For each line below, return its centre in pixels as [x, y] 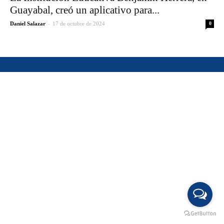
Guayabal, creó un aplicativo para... [85, 10]
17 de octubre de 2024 [79, 24]
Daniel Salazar [28, 24]
